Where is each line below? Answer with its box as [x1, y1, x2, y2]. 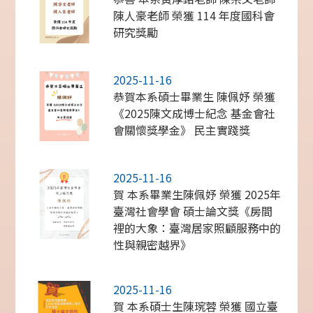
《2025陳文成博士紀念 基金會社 [113, 105, 276, 122]
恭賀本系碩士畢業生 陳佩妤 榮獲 [113, 88, 276, 105]
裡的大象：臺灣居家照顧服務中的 [113, 219, 282, 237]
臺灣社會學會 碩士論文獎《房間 [113, 203, 273, 220]
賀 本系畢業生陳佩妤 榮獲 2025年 [113, 186, 282, 203]
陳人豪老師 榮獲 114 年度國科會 [113, 7, 275, 24]
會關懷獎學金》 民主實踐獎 [113, 122, 251, 139]
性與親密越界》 [113, 236, 192, 254]
